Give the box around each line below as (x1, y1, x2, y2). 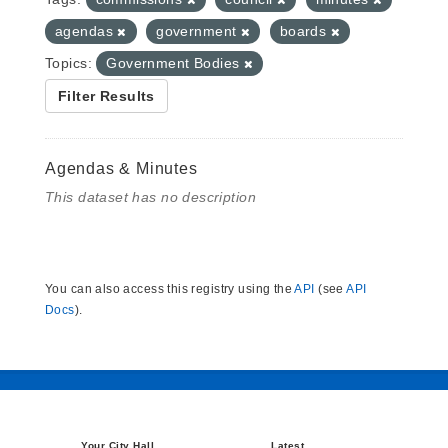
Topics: (45, 55, 92, 71)
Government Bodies (106, 55, 244, 71)
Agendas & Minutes (45, 160, 198, 177)
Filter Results (58, 88, 155, 104)
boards (279, 23, 331, 39)
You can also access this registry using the (45, 282, 295, 296)
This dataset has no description (45, 189, 257, 205)
